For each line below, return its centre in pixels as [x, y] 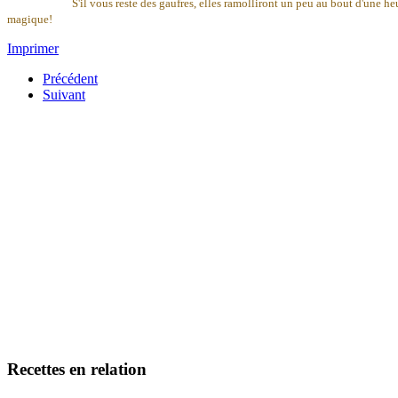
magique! [30, 20]
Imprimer [33, 49]
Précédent [70, 79]
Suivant [64, 95]
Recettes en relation [77, 369]
